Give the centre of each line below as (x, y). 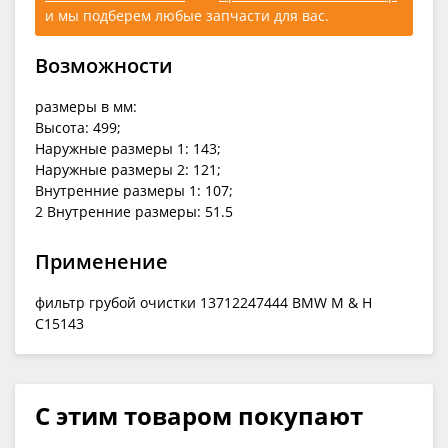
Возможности (104, 65)
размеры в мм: (86, 106)
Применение (101, 261)
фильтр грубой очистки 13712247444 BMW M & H (203, 302)
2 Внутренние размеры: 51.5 (134, 211)
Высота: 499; (78, 127)
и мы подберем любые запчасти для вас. (187, 15)
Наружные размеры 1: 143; (128, 148)
